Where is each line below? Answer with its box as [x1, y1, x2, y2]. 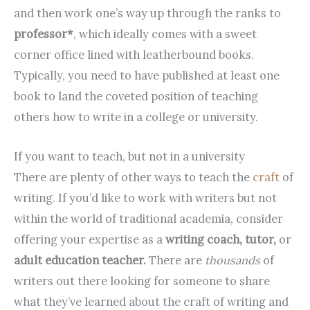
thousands [205, 252, 263, 267]
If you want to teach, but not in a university [14, 148, 245, 163]
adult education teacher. [14, 252, 149, 267]
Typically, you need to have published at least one [14, 68, 280, 83]
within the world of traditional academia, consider [14, 210, 283, 226]
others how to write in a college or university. [14, 109, 258, 125]
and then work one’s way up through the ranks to [14, 6, 281, 21]
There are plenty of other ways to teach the [14, 169, 253, 184]
